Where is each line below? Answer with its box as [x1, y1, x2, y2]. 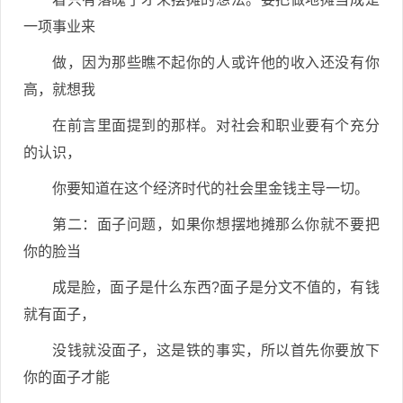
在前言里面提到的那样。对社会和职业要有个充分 [52, 118, 380, 133]
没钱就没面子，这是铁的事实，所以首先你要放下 [52, 343, 380, 358]
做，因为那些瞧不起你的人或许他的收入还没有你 [52, 55, 380, 70]
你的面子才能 [23, 370, 110, 385]
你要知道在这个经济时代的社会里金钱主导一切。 [52, 181, 369, 196]
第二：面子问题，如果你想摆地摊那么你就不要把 [52, 217, 380, 232]
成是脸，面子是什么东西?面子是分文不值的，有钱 [52, 280, 380, 295]
